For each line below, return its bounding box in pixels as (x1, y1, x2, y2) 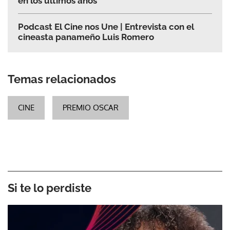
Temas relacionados (8, 72, 116, 86)
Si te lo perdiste (8, 181, 91, 195)
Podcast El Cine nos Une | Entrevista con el (18, 22, 194, 32)
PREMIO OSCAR (63, 103, 119, 113)
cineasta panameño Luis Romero (18, 32, 154, 43)
